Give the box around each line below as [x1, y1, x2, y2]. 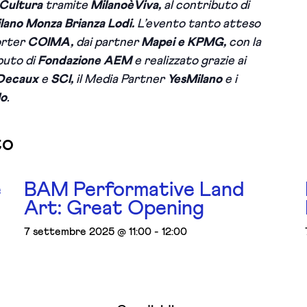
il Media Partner [73, 73, 164, 86]
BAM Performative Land [23, 180, 244, 200]
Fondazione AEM [38, 55, 134, 67]
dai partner [76, 36, 141, 49]
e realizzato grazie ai [134, 55, 246, 67]
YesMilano [164, 73, 222, 86]
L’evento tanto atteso [137, 18, 260, 30]
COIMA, [25, 36, 76, 49]
